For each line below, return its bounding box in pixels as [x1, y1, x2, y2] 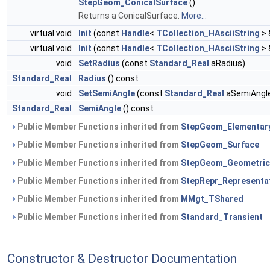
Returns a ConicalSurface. [78, 11, 181, 21]
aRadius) [209, 58, 245, 69]
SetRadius [78, 58, 120, 69]
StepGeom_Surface [181, 140, 259, 150]
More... [181, 11, 207, 21]
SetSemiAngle [78, 89, 135, 99]
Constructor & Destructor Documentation [7, 251, 237, 266]
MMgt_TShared [181, 194, 243, 204]
